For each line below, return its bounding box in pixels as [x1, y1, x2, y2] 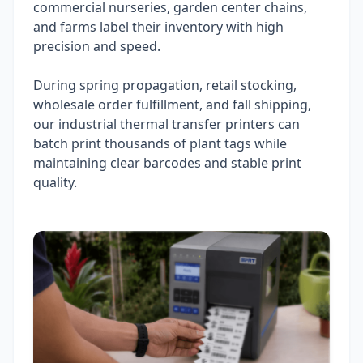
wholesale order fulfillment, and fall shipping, [33, 96, 311, 114]
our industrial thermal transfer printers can [33, 115, 300, 134]
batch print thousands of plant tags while [33, 135, 287, 153]
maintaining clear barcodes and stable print [33, 154, 301, 173]
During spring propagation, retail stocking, [33, 76, 297, 95]
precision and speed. [33, 37, 160, 56]
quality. [33, 173, 77, 192]
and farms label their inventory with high [33, 18, 284, 36]
